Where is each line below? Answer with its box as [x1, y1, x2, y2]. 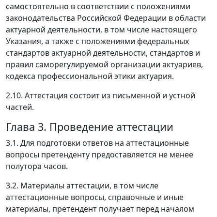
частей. [6, 102, 34, 113]
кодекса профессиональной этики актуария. [6, 71, 174, 82]
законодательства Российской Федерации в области [6, 13, 206, 24]
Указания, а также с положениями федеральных [6, 36, 189, 47]
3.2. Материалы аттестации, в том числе [6, 180, 158, 191]
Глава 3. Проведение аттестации [6, 120, 173, 134]
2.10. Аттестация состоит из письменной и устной [6, 90, 195, 101]
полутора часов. [6, 161, 68, 172]
